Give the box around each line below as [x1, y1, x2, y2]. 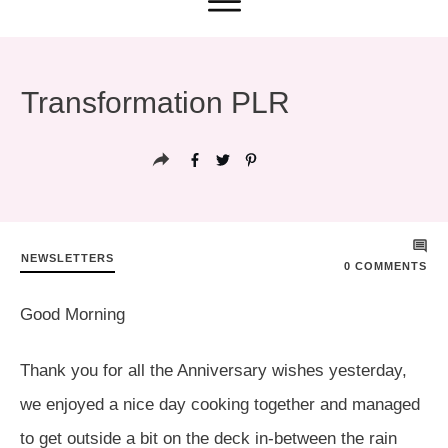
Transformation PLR [21, 85, 290, 119]
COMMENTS [351, 259, 427, 272]
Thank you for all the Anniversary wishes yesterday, [20, 360, 407, 380]
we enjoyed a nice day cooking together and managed [20, 394, 420, 414]
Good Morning [20, 304, 125, 324]
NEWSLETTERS [21, 252, 114, 265]
